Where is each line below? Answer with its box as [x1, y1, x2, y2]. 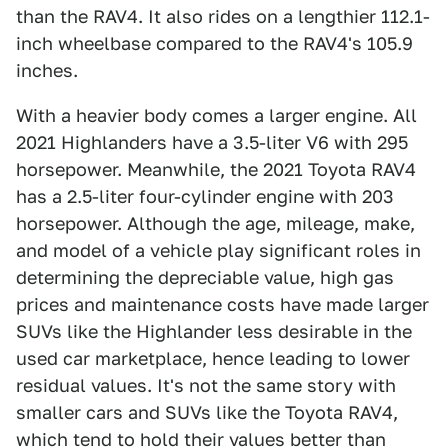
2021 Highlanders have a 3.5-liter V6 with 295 [16, 132, 408, 154]
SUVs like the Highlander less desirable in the [16, 321, 412, 343]
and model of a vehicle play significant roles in [16, 240, 421, 262]
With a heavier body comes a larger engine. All [16, 105, 417, 127]
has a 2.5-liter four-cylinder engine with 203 [16, 186, 394, 208]
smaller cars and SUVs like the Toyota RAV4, [16, 402, 398, 424]
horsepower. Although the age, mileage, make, [16, 213, 415, 235]
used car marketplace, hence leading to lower [16, 348, 410, 370]
